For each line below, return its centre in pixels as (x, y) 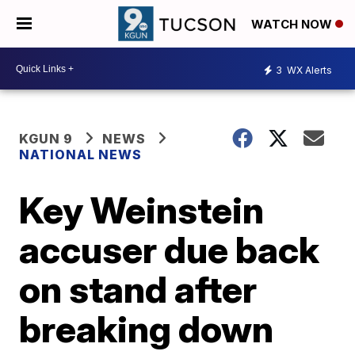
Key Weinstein (142, 210)
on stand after (138, 289)
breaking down (147, 329)
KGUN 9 (46, 139)
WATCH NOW (293, 25)
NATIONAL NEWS (81, 155)
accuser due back (170, 250)
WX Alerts (308, 70)
